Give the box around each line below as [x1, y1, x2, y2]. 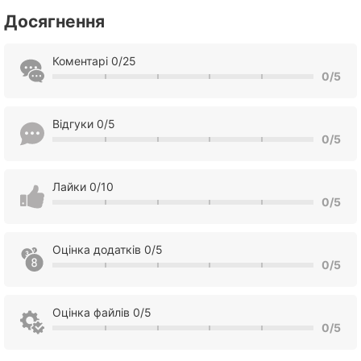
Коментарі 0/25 [52, 54, 136, 68]
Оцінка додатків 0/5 [52, 243, 163, 256]
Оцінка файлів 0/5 [52, 305, 151, 319]
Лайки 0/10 [52, 180, 114, 193]
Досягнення [4, 11, 105, 31]
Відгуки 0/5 [52, 117, 115, 131]
